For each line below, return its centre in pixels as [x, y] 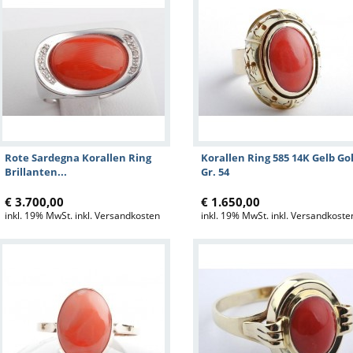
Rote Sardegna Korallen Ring [78, 158]
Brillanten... [36, 172]
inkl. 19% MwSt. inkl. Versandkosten [82, 216]
